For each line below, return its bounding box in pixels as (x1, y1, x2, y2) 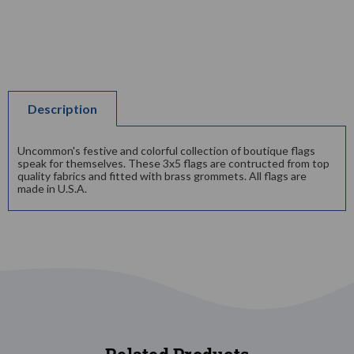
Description (28, 100, 97, 116)
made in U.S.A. (17, 181, 87, 195)
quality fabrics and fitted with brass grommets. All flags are (17, 168, 307, 183)
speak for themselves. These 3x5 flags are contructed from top (17, 156, 330, 170)
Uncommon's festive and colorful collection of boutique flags (17, 143, 315, 157)
